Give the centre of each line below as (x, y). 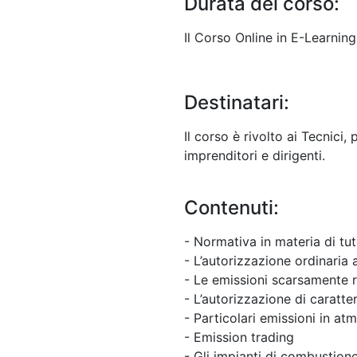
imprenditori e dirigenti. (255, 155)
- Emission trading (239, 337)
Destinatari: (237, 102)
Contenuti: (231, 207)
